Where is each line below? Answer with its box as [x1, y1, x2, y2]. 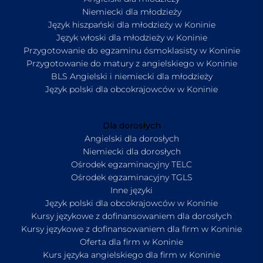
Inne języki [110, 185, 153, 196]
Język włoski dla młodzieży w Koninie [56, 32, 207, 43]
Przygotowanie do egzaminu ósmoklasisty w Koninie [23, 45, 240, 56]
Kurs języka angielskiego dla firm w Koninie [43, 249, 220, 261]
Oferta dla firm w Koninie [80, 237, 183, 248]
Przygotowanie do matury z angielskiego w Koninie [26, 58, 237, 69]
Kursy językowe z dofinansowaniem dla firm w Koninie [21, 224, 242, 235]
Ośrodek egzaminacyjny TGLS [70, 172, 193, 183]
